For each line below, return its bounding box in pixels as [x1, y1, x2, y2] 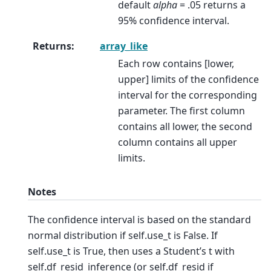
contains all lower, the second [118, 120, 252, 134]
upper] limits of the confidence [118, 73, 259, 87]
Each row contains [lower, [118, 57, 234, 71]
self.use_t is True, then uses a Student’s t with [28, 244, 235, 258]
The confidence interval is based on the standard [28, 212, 251, 226]
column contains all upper [118, 135, 237, 149]
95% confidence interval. [118, 14, 229, 28]
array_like [100, 39, 148, 53]
